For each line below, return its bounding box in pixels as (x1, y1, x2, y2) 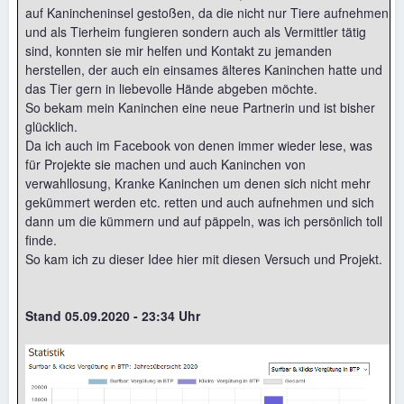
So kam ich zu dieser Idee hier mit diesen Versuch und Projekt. (25, 250, 382, 269)
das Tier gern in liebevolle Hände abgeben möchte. (25, 79, 317, 98)
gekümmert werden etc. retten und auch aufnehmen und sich (25, 193, 374, 212)
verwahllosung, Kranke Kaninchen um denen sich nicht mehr (25, 174, 371, 193)
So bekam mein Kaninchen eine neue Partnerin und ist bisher (25, 98, 375, 117)
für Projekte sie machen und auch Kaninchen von (25, 155, 306, 174)
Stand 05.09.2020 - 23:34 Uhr (25, 307, 200, 326)
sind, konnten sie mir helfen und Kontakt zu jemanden (25, 41, 332, 60)
